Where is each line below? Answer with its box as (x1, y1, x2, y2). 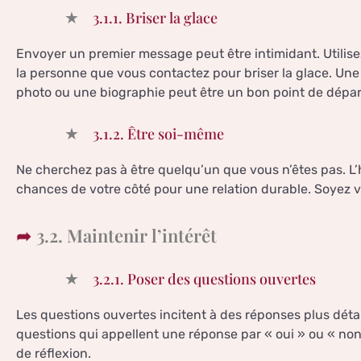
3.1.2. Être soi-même (93, 124, 224, 144)
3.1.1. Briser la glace (93, 8, 218, 28)
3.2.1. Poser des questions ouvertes (93, 269, 316, 289)
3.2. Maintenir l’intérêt (36, 223, 217, 248)
